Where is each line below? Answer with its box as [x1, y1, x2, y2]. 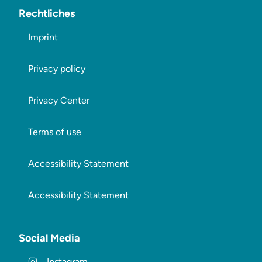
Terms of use [28, 126, 81, 137]
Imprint [28, 32, 58, 43]
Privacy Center [28, 95, 89, 106]
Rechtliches [19, 7, 75, 20]
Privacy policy [28, 63, 85, 74]
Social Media [19, 232, 80, 244]
